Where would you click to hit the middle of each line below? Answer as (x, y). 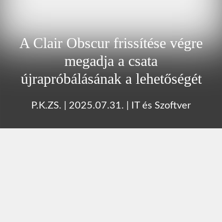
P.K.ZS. (46, 105)
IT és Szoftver (161, 105)
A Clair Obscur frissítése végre (111, 43)
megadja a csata (111, 60)
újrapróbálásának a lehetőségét (111, 78)
